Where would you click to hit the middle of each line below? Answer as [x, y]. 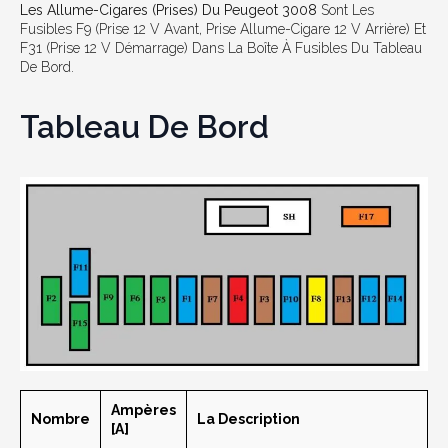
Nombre [60, 418]
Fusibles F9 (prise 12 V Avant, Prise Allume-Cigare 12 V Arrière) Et [223, 29]
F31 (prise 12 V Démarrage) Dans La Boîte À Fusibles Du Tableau [221, 48]
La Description [248, 418]
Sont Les [345, 10]
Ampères [143, 409]
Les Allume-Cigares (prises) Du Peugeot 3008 [168, 10]
